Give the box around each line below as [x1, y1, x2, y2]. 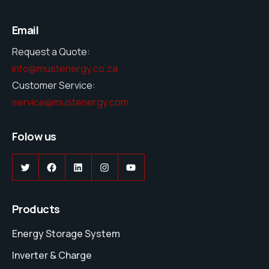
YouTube [130, 159, 174, 174]
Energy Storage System [12, 227, 120, 241]
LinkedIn [77, 159, 121, 174]
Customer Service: [12, 79, 95, 92]
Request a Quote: [12, 45, 90, 59]
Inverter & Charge [12, 249, 92, 262]
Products [12, 202, 60, 217]
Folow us [12, 129, 56, 144]
